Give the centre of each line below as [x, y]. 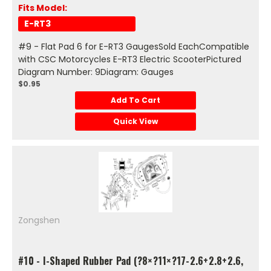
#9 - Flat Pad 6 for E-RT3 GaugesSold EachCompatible [134, 47]
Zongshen [39, 220]
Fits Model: [43, 8]
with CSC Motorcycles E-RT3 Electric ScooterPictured [130, 60]
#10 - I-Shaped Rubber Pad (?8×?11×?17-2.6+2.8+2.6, [131, 261]
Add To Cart [135, 100]
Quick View [135, 122]
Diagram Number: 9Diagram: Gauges [96, 72]
